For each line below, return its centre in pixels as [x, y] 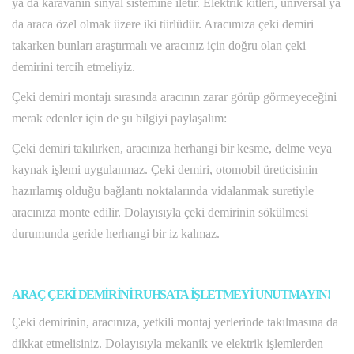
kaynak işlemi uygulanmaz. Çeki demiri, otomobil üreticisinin [165, 170]
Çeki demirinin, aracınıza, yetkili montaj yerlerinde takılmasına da [175, 322]
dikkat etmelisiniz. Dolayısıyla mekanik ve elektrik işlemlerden [168, 344]
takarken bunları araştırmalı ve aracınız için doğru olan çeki [159, 46]
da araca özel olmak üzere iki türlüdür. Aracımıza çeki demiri [163, 24]
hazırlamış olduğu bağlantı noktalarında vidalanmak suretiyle [163, 191]
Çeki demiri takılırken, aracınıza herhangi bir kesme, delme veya [172, 149]
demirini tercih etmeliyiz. [73, 67]
